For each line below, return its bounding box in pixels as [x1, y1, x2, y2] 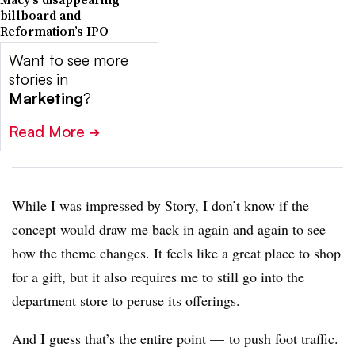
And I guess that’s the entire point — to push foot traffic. [12, 329, 338, 348]
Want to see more [9, 51, 128, 70]
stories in [9, 70, 68, 89]
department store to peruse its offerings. [12, 291, 240, 310]
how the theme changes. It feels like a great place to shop [12, 243, 341, 262]
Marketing [9, 89, 83, 108]
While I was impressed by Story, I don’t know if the [12, 196, 309, 215]
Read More [9, 122, 89, 141]
